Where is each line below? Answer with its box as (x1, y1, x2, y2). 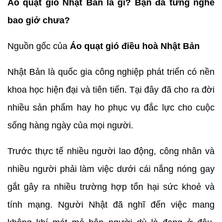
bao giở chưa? (7, 15, 70, 25)
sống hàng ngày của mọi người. (7, 120, 133, 130)
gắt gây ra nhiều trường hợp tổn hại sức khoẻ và (7, 181, 215, 192)
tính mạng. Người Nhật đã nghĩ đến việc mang (7, 199, 215, 210)
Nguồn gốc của (7, 41, 70, 51)
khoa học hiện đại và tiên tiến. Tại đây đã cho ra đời (7, 84, 215, 95)
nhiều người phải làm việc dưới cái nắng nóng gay (7, 164, 215, 174)
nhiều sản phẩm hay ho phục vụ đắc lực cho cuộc (7, 102, 215, 112)
